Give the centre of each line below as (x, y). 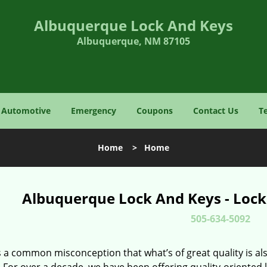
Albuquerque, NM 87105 (133, 41)
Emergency (94, 111)
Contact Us (216, 111)
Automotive (26, 111)
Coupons (155, 111)
